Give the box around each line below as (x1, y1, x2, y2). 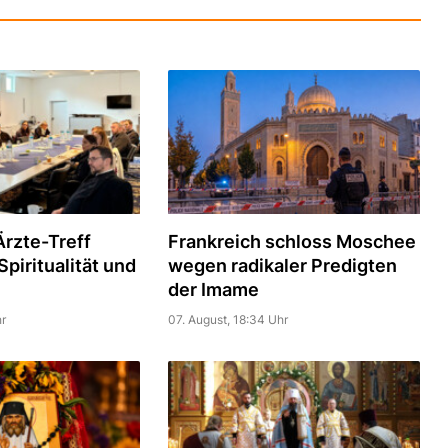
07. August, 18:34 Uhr (167, 311, 288, 327)
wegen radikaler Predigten (167, 254, 397, 276)
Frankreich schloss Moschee (167, 230, 416, 252)
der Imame (167, 278, 259, 300)
